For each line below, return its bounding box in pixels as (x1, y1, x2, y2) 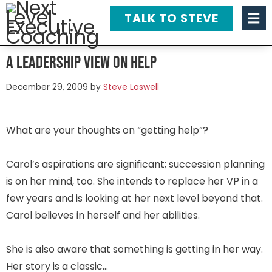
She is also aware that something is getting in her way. (6, 242, 263, 256)
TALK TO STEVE (124, 10, 219, 27)
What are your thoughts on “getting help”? (6, 123, 208, 137)
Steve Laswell (103, 81, 159, 93)
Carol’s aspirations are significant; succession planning (6, 157, 265, 171)
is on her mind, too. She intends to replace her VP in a (6, 174, 258, 188)
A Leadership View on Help (6, 52, 157, 72)
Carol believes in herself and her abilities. (6, 208, 200, 222)
